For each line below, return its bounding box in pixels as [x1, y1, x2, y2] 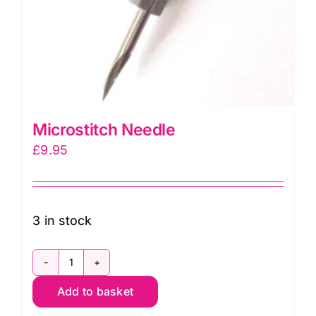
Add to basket [56, 284, 134, 298]
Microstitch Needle [32, 119, 176, 140]
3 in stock [32, 212, 92, 228]
